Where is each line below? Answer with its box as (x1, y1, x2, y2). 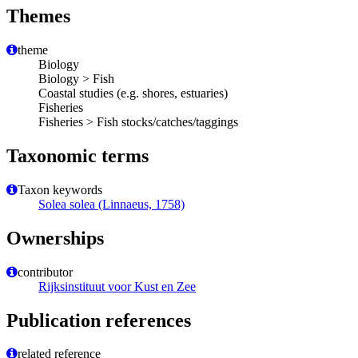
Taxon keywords (18, 182, 102, 197)
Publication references (6, 309, 191, 331)
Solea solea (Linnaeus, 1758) (38, 197, 185, 211)
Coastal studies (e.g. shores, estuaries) (38, 86, 228, 101)
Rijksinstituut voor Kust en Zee (38, 279, 196, 293)
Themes (6, 6, 70, 27)
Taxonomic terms (6, 145, 149, 166)
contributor (18, 265, 73, 279)
